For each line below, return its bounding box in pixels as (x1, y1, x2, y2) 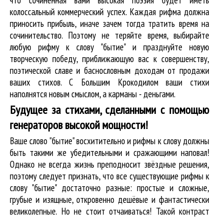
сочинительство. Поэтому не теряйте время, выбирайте (10, 29, 209, 41)
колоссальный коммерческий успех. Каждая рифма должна (10, 5, 209, 18)
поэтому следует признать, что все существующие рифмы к (10, 170, 209, 182)
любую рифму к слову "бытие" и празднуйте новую (10, 41, 209, 53)
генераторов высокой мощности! (10, 117, 148, 132)
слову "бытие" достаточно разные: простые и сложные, (10, 181, 209, 194)
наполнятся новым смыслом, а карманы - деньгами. (10, 88, 175, 100)
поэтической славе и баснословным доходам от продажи (10, 64, 209, 76)
